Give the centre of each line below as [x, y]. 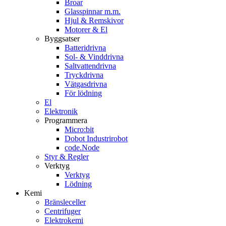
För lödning [83, 93]
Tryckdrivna [84, 75]
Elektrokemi [64, 220]
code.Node [82, 148]
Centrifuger [63, 211]
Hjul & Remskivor [94, 21]
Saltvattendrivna [90, 66]
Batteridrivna [85, 48]
